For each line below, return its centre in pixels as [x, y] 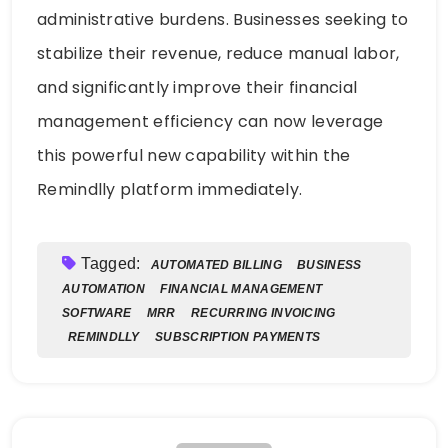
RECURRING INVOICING [263, 313]
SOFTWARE [97, 313]
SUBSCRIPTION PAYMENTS [238, 337]
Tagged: [113, 264]
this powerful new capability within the [194, 156]
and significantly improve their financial [197, 88]
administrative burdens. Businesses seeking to [223, 20]
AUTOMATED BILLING [216, 265]
